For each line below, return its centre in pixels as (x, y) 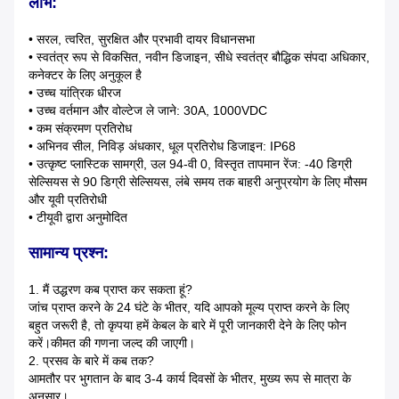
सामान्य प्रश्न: (69, 253)
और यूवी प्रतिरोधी (68, 200)
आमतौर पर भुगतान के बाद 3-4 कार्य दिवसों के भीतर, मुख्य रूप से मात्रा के (190, 379)
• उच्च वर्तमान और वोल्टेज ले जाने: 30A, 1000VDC (148, 111)
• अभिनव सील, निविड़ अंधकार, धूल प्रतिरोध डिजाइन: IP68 (162, 147)
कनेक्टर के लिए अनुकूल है (85, 75)
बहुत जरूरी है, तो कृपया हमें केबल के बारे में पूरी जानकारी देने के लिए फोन (187, 326)
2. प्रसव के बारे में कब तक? (91, 361)
